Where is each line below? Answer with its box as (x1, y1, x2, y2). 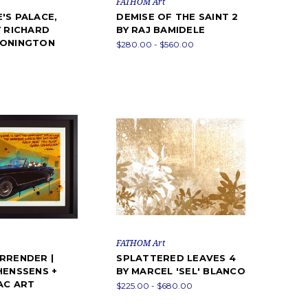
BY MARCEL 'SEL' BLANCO (116, 265, 245, 277)
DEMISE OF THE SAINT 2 (116, 10, 239, 22)
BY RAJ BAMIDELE (116, 23, 206, 35)
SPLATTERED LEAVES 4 (116, 252, 236, 264)
